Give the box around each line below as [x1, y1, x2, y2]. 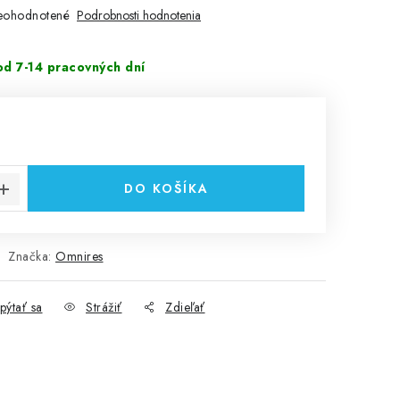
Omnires [55, 247, 104, 265]
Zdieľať [165, 298, 205, 316]
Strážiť [86, 298, 122, 316]
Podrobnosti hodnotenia [77, 6, 201, 24]
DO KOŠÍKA [123, 179, 209, 197]
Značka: [8, 247, 55, 265]
